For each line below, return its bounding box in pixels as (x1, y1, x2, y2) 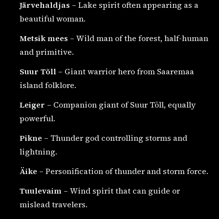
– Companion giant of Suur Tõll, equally (45, 99, 196, 110)
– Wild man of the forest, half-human (68, 33, 208, 44)
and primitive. (20, 46, 74, 58)
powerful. (20, 113, 55, 124)
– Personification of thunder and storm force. (37, 166, 208, 177)
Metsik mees (20, 33, 68, 44)
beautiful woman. (20, 13, 86, 24)
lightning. (20, 146, 57, 157)
